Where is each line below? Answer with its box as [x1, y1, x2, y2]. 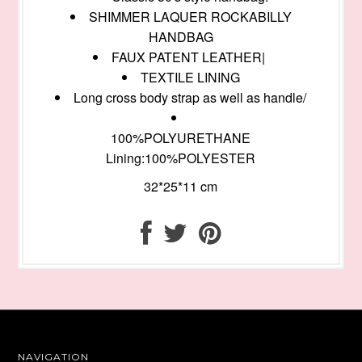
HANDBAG [148, 27, 213, 47]
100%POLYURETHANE [111, 128, 251, 148]
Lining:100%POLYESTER [106, 149, 256, 168]
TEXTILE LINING [140, 68, 240, 87]
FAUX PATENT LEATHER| [112, 48, 269, 67]
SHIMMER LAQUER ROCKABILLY [88, 7, 292, 27]
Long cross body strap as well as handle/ [74, 88, 307, 107]
